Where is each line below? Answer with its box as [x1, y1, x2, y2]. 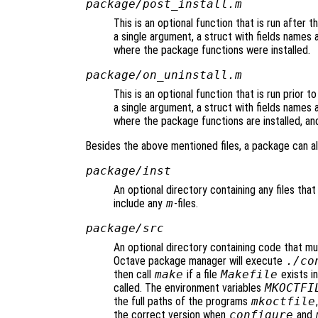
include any [114, 197, 165, 211]
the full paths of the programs [114, 295, 251, 309]
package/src [85, 221, 164, 236]
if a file [183, 268, 220, 282]
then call [114, 268, 154, 282]
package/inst [85, 164, 171, 178]
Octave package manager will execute [114, 254, 285, 268]
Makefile [220, 268, 278, 282]
